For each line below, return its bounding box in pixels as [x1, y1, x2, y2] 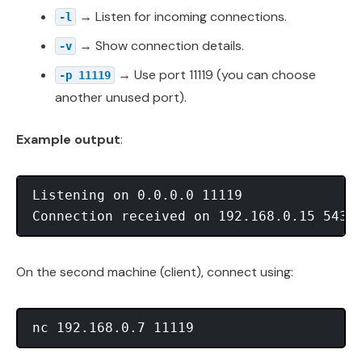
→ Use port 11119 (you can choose [115, 65, 316, 83]
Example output [16, 130, 120, 148]
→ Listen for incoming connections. [76, 7, 287, 25]
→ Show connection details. [76, 36, 244, 54]
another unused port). [55, 88, 187, 106]
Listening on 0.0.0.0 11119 [32, 187, 242, 203]
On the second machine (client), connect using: [16, 263, 293, 280]
